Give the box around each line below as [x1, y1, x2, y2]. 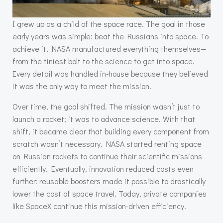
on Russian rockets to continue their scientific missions [12, 151, 202, 162]
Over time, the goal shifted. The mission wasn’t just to [12, 101, 200, 112]
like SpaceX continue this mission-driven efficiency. [12, 201, 186, 212]
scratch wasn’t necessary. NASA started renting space [12, 138, 202, 149]
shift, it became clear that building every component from [12, 126, 209, 137]
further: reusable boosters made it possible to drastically [12, 176, 206, 187]
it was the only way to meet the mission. [12, 81, 151, 92]
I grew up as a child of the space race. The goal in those [12, 18, 205, 29]
